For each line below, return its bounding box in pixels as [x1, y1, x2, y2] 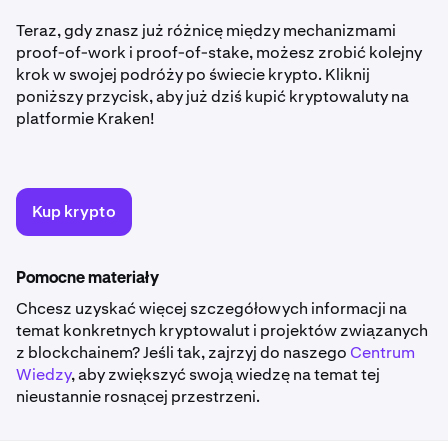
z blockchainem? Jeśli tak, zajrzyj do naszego [16, 342, 350, 364]
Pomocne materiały [16, 271, 159, 288]
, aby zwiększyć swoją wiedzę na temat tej [71, 364, 380, 386]
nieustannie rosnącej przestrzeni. [16, 386, 260, 408]
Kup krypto [32, 201, 116, 223]
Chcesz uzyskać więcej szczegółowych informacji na [16, 298, 407, 320]
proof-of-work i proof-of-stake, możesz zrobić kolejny [16, 42, 422, 64]
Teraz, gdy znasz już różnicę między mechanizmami [16, 20, 396, 42]
